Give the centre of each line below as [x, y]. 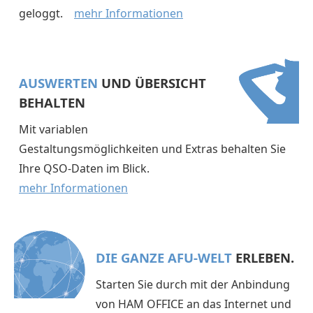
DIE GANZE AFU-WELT [164, 258]
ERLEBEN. [263, 258]
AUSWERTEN [58, 83]
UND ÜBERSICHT [152, 83]
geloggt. [46, 14]
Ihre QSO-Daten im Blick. [87, 169]
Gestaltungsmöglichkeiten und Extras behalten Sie [152, 149]
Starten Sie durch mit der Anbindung [193, 285]
